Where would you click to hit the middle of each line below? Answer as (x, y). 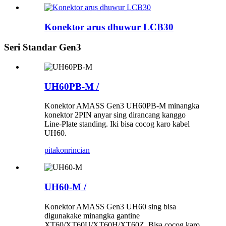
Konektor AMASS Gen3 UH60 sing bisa (110, 206)
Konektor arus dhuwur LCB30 (109, 27)
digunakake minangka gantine (92, 215)
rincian (79, 150)
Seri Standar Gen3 (43, 47)
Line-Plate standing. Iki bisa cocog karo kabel (117, 124)
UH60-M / (65, 187)
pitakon (56, 150)
